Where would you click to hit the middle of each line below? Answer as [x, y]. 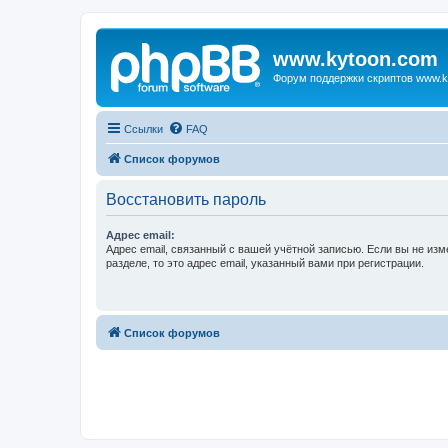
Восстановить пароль [186, 199]
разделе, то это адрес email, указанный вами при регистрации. [265, 262]
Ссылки [143, 128]
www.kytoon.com [355, 59]
